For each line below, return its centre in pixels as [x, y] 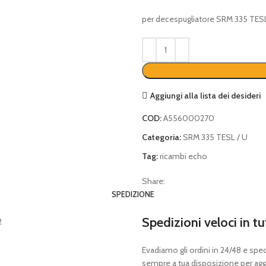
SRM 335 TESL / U [215, 137]
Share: [153, 181]
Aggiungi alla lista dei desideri [205, 95]
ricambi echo [183, 156]
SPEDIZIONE [133, 194]
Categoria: [161, 137]
